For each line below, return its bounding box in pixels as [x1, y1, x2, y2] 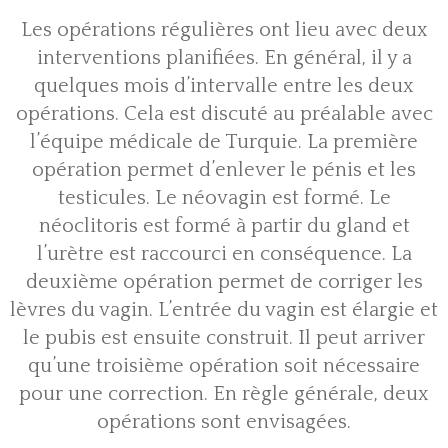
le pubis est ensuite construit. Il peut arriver [23, 327, 425, 350]
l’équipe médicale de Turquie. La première [30, 131, 418, 154]
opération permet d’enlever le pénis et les [32, 159, 416, 182]
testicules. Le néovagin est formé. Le [57, 187, 391, 210]
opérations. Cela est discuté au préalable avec [15, 103, 433, 126]
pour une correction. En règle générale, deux [19, 383, 429, 406]
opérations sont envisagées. [97, 411, 351, 434]
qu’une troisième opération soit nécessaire [28, 355, 420, 378]
